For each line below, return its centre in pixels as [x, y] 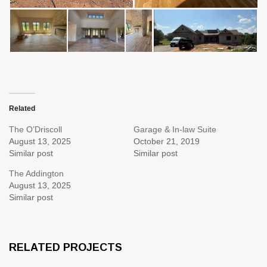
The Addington [36, 173]
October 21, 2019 [167, 141]
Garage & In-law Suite [175, 129]
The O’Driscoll [35, 129]
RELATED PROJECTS [66, 247]
